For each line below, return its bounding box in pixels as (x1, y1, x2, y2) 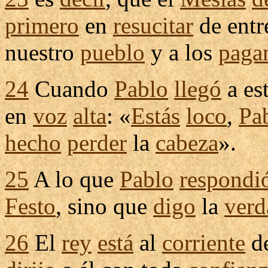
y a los (145, 39, 218, 65)
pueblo (80, 39, 145, 65)
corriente (162, 230, 245, 255)
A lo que (29, 166, 120, 192)
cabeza (156, 130, 218, 156)
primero (5, 13, 79, 38)
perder (67, 130, 127, 156)
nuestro (5, 39, 80, 65)
